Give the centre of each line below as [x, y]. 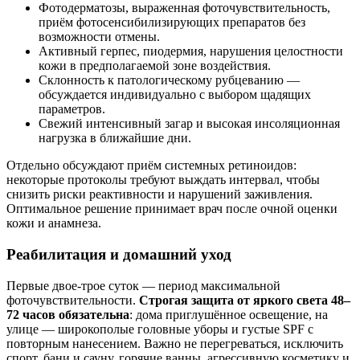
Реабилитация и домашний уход [119, 254]
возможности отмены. [99, 37]
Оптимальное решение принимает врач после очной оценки [172, 209]
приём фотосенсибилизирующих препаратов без [172, 22]
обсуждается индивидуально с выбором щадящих [175, 95]
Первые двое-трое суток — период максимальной [143, 285]
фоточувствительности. [73, 300]
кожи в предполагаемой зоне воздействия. [155, 66]
